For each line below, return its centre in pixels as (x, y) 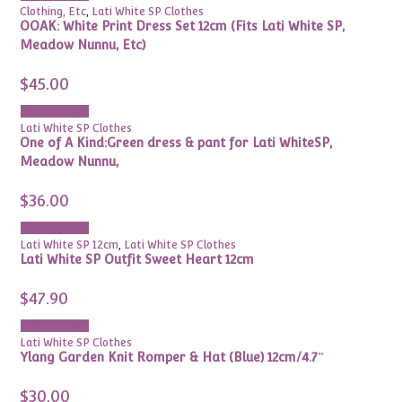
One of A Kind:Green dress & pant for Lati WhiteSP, (176, 143)
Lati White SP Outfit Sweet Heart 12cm (137, 259)
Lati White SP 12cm (70, 245)
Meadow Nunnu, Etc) (83, 45)
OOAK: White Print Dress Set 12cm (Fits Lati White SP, (183, 26)
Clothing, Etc (53, 12)
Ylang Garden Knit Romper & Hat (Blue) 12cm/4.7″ (173, 357)
